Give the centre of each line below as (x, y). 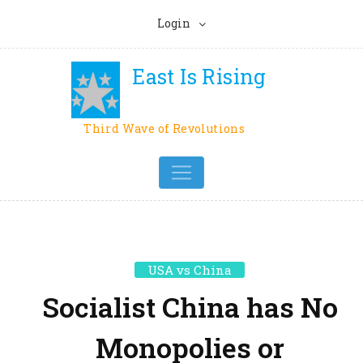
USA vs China (190, 270)
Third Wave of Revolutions (164, 129)
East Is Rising (199, 77)
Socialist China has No (190, 307)
